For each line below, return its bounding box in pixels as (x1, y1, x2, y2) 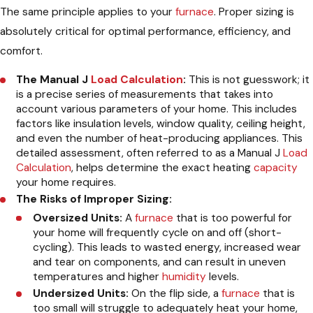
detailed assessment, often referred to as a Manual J (16, 146, 284, 161)
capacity (254, 161, 298, 175)
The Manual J (16, 73, 92, 87)
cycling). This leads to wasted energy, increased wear (32, 240, 301, 254)
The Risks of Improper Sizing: (16, 192, 173, 207)
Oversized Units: (32, 210, 122, 225)
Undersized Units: (32, 286, 129, 300)
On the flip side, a (128, 286, 221, 300)
